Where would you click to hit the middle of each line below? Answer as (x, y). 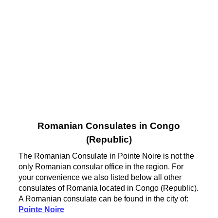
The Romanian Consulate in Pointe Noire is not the (107, 156)
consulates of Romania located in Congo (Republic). (109, 188)
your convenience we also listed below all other (100, 177)
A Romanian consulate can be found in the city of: (104, 199)
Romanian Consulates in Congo (109, 126)
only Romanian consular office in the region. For (101, 166)
